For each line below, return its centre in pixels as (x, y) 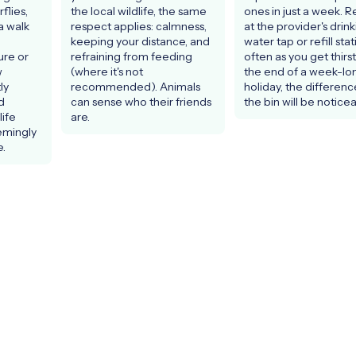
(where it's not (107, 71)
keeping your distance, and (140, 41)
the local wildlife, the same (139, 11)
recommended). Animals (135, 86)
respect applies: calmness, (139, 26)
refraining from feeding (132, 56)
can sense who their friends (141, 101)
